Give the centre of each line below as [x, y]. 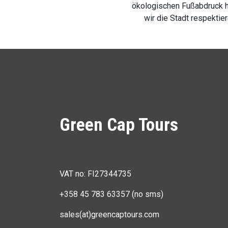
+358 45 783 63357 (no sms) [111, 194]
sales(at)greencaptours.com [109, 215]
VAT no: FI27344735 [95, 174]
